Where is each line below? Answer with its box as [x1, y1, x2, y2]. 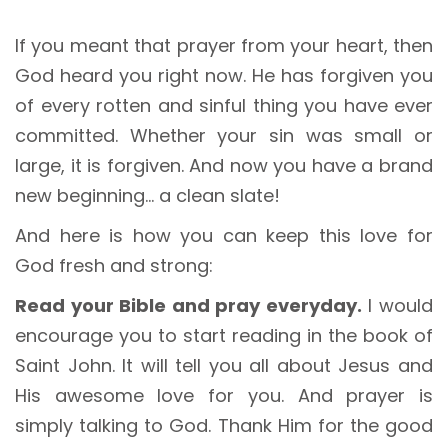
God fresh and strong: [15, 253, 213, 279]
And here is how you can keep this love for [15, 223, 433, 249]
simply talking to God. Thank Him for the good [15, 413, 433, 439]
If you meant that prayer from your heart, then [15, 33, 433, 59]
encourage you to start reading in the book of [15, 323, 433, 349]
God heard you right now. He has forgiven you [15, 63, 433, 89]
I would [361, 293, 434, 319]
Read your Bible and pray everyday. [15, 293, 362, 319]
